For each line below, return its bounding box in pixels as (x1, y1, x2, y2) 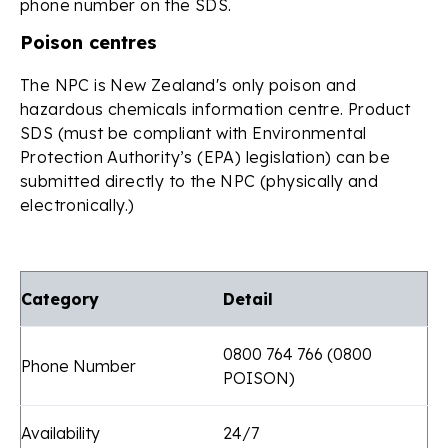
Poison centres (20, 30, 157, 54)
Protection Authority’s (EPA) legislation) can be (20, 146, 391, 167)
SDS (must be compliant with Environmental (20, 122, 367, 143)
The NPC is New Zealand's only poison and (20, 74, 356, 95)
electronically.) (20, 194, 144, 215)
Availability (21, 422, 100, 443)
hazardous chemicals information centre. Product (20, 98, 411, 119)
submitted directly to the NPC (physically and (20, 170, 378, 191)
